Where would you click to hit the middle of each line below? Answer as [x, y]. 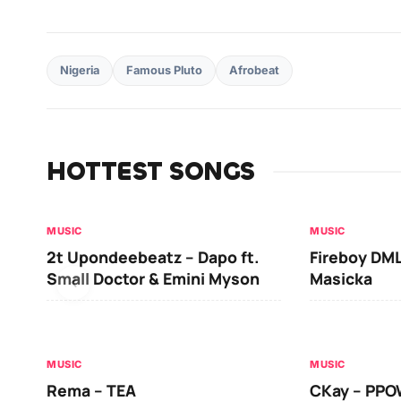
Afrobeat [254, 70]
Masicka [341, 278]
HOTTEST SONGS [151, 171]
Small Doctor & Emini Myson [153, 278]
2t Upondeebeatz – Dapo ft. [153, 256]
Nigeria [80, 70]
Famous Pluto [164, 70]
